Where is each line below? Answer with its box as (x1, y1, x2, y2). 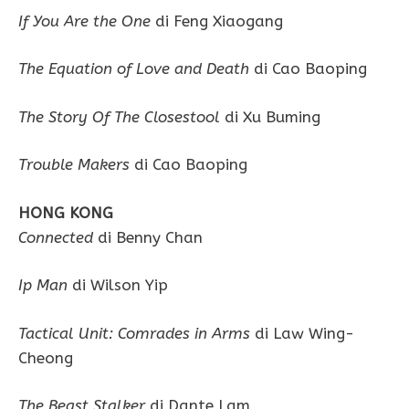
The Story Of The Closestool (18, 107, 220, 126)
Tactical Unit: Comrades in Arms (18, 323, 250, 342)
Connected (18, 227, 98, 246)
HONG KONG (18, 203, 113, 222)
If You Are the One (18, 11, 151, 30)
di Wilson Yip (68, 276, 168, 295)
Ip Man (18, 276, 68, 295)
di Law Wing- (250, 323, 354, 342)
